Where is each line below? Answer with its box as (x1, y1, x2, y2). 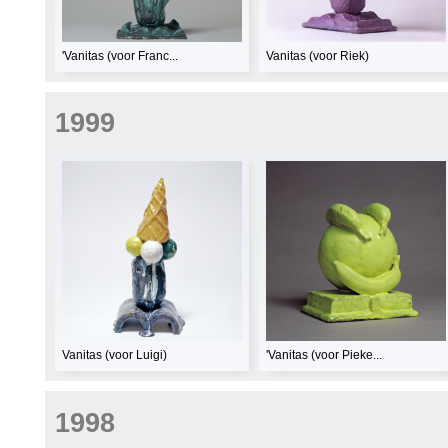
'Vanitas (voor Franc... (62, 48, 178, 63)
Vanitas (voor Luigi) (62, 348, 167, 363)
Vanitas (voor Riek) (266, 48, 369, 63)
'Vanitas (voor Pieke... (266, 348, 382, 363)
